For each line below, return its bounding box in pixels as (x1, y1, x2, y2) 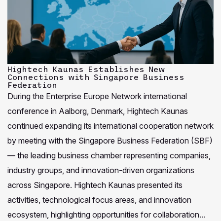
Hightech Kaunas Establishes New (7, 65, 165, 74)
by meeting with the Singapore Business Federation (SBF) (7, 136, 213, 146)
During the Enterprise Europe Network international (7, 91, 187, 102)
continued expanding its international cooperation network (7, 121, 214, 131)
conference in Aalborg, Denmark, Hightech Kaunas (7, 106, 188, 116)
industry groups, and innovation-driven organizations (7, 165, 194, 176)
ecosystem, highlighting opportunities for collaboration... (7, 210, 205, 220)
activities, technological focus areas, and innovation (7, 195, 191, 205)
